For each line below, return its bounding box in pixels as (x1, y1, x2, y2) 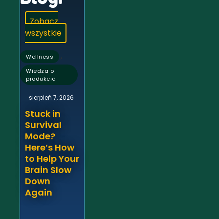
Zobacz (30, 16, 58, 27)
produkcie (26, 75, 56, 83)
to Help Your (25, 153, 79, 165)
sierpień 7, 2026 (29, 93, 74, 102)
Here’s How (25, 141, 74, 154)
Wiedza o (26, 67, 54, 75)
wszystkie (25, 27, 62, 39)
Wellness (26, 53, 53, 61)
